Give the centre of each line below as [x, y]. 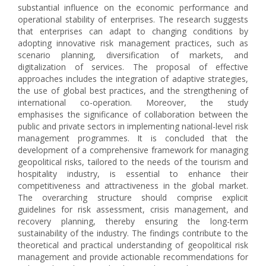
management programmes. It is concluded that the [133, 138]
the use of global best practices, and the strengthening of [133, 91]
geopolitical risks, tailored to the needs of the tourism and [133, 162]
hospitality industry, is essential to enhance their [133, 174]
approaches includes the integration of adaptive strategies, [133, 79]
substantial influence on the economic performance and [133, 7]
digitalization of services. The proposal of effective [133, 67]
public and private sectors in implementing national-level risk [133, 126]
